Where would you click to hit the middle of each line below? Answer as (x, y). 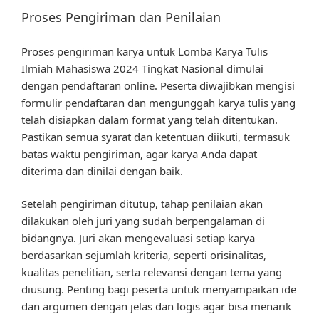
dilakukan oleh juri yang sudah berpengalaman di (143, 221)
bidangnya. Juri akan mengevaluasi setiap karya (138, 238)
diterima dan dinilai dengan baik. (102, 171)
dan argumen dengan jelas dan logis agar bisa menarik (156, 307)
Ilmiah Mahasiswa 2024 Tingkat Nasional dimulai (142, 68)
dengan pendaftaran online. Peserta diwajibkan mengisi (158, 85)
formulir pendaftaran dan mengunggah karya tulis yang (158, 102)
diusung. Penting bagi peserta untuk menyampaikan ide (159, 289)
